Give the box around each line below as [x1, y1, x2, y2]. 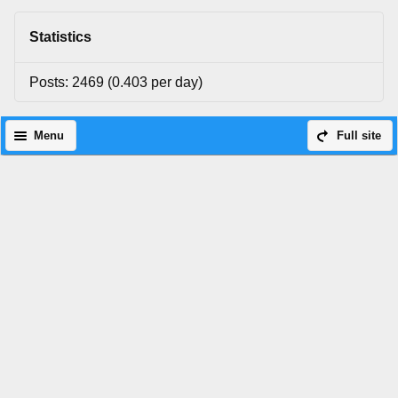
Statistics [29, 29, 92, 44]
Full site [336, 129, 381, 142]
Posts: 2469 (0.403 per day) [29, 74, 203, 90]
